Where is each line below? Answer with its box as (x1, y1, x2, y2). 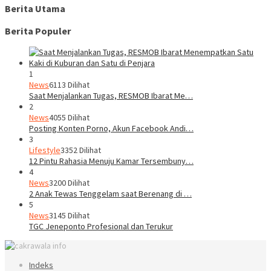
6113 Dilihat (49, 79, 90, 90)
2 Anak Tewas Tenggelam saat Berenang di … (29, 188, 192, 199)
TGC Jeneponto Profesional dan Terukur (29, 220, 173, 232)
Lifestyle (29, 144, 60, 155)
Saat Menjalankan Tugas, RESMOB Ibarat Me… (29, 90, 193, 101)
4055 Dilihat (49, 111, 90, 123)
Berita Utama (5, 2, 65, 15)
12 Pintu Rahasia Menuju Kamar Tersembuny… (29, 155, 194, 166)
